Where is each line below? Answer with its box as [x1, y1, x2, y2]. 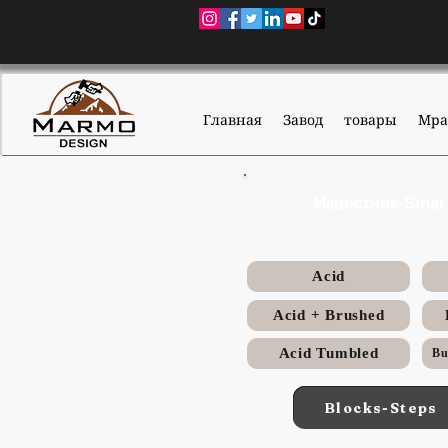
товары [343, 111, 397, 129]
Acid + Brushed [272, 307, 385, 323]
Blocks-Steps [324, 398, 438, 417]
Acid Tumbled [278, 345, 379, 361]
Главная [203, 111, 263, 129]
